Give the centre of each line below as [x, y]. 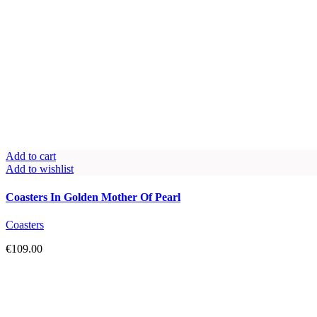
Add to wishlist [40, 169]
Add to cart [31, 156]
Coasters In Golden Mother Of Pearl [93, 197]
